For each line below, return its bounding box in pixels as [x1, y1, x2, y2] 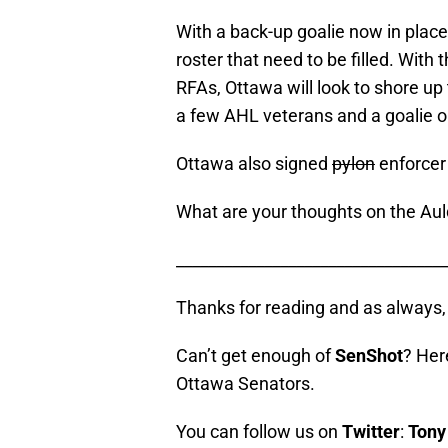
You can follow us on [176, 421, 342, 443]
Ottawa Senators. [176, 373, 315, 395]
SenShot [335, 345, 403, 367]
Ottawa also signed [176, 153, 332, 175]
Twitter [342, 421, 400, 443]
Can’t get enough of [176, 345, 335, 367]
